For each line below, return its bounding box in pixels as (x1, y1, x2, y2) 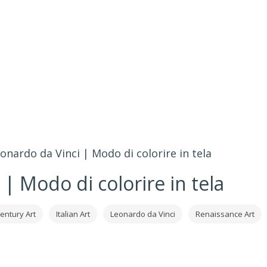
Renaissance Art (195, 209, 254, 219)
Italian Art (55, 209, 90, 219)
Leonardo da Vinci (110, 209, 175, 219)
